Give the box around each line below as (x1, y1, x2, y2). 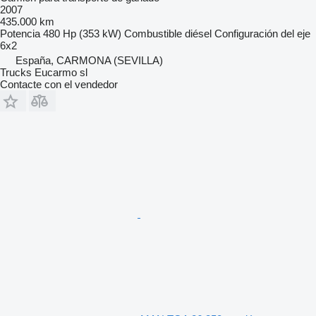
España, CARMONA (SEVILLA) (16, 54, 163, 67)
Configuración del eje (214, 28, 310, 40)
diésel (185, 28, 212, 40)
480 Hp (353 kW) (43, 28, 121, 40)
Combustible (124, 28, 182, 40)
